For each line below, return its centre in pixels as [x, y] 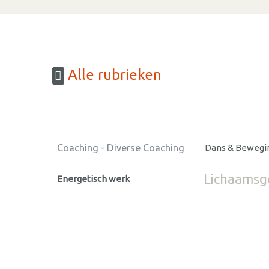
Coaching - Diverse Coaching [121, 147]
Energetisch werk [93, 178]
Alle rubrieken [113, 75]
